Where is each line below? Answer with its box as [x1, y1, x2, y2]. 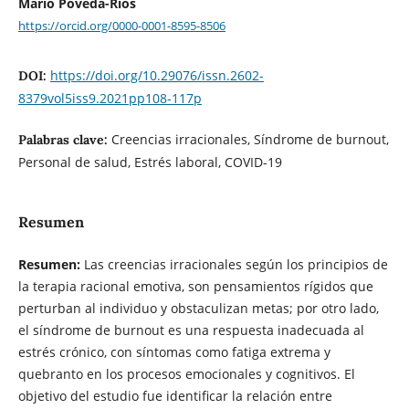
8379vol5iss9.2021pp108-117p [17, 89, 202, 107]
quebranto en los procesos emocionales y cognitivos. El [17, 365, 355, 383]
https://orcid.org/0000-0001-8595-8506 [17, 16, 225, 34]
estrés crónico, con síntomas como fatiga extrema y [17, 343, 330, 362]
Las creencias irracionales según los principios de [83, 256, 388, 274]
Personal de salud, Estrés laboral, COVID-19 [17, 152, 282, 171]
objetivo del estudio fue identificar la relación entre [17, 387, 332, 405]
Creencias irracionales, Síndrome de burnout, [110, 130, 389, 148]
